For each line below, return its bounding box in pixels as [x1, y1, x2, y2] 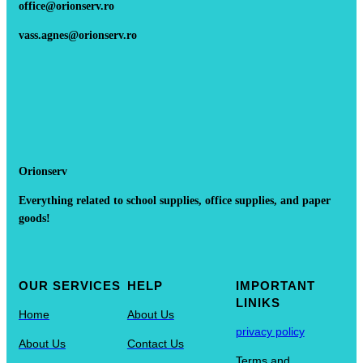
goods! [19, 212, 50, 225]
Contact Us [126, 337, 184, 351]
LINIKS [235, 296, 280, 310]
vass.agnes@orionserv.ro [19, 29, 137, 42]
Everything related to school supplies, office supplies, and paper [19, 194, 331, 207]
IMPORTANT [235, 279, 315, 293]
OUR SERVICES [19, 279, 121, 293]
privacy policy [235, 325, 305, 339]
